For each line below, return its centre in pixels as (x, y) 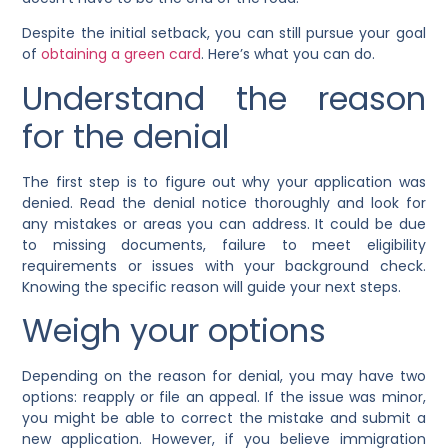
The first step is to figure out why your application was (224, 181)
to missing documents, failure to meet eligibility (224, 244)
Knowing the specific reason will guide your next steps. (212, 286)
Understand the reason (224, 98)
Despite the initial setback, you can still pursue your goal (224, 33)
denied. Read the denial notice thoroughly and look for (224, 202)
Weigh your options (174, 330)
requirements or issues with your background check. (224, 265)
